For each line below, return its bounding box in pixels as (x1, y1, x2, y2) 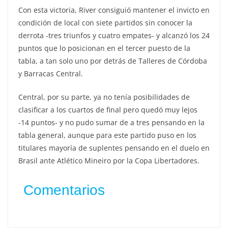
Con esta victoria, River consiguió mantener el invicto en (18, 5, 210, 15)
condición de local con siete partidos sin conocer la (18, 18, 192, 28)
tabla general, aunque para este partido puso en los (18, 130, 196, 140)
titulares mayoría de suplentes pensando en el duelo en (18, 143, 210, 153)
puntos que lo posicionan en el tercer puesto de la (18, 43, 190, 53)
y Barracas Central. (18, 69, 83, 79)
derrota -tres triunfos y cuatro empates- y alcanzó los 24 (18, 31, 210, 41)
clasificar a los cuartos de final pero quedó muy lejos (18, 105, 197, 115)
